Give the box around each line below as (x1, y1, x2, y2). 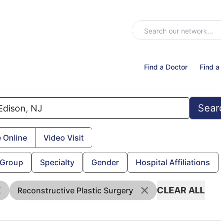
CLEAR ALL (157, 185, 205, 195)
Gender (91, 157, 119, 167)
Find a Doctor (144, 63, 187, 71)
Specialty (40, 157, 74, 167)
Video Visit (43, 133, 84, 143)
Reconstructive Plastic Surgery (17, 185, 133, 195)
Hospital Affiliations (136, 157, 210, 167)
